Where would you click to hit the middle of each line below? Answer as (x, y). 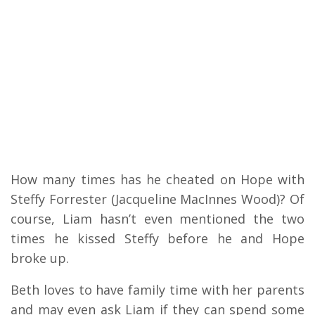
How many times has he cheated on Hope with (157, 180)
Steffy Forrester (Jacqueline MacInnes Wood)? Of (157, 199)
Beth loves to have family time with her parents (157, 290)
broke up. (40, 258)
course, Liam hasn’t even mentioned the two (157, 219)
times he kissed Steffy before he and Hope (157, 239)
